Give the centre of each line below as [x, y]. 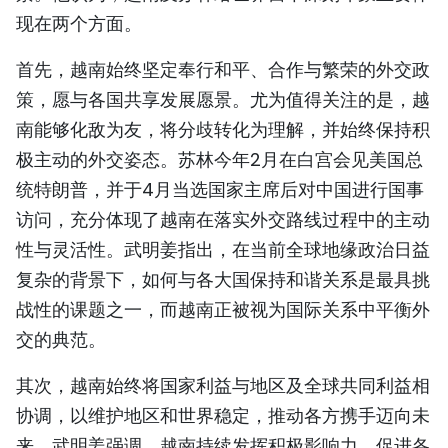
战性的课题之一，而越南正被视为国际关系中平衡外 [223, 310]
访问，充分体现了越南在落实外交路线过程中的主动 [223, 220]
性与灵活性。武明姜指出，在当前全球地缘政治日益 [223, 250]
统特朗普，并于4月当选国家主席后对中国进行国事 [220, 190]
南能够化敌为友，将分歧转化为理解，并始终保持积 [223, 130]
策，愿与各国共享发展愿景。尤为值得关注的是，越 [223, 100]
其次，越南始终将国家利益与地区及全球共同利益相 [223, 386]
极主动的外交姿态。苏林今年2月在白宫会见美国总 [219, 160]
